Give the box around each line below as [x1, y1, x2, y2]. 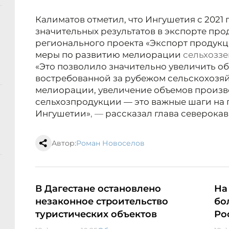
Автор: [52, 139, 76, 148]
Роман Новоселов [76, 139, 145, 148]
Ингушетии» [35, 108, 90, 119]
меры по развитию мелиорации [35, 50, 183, 60]
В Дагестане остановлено [35, 183, 161, 195]
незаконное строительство [35, 196, 168, 208]
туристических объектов [35, 209, 157, 220]
